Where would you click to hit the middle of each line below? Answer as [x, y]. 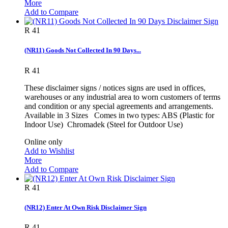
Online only [44, 141]
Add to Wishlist [49, 151]
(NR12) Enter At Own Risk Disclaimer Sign [85, 207]
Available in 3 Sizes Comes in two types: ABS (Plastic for [119, 115]
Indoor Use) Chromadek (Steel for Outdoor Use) [106, 124]
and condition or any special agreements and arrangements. [119, 106]
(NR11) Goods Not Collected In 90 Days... [83, 50]
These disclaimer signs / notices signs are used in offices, [115, 88]
